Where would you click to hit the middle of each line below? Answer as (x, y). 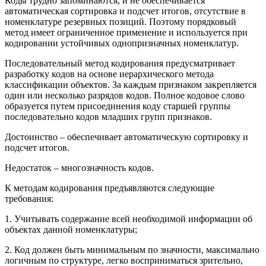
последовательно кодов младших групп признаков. (108, 117)
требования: (29, 199)
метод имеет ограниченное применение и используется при (126, 33)
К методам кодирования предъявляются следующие (110, 188)
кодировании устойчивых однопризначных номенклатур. (122, 43)
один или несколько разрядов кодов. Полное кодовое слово (125, 96)
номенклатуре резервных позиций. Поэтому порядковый (121, 22)
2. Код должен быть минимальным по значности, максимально (132, 250)
